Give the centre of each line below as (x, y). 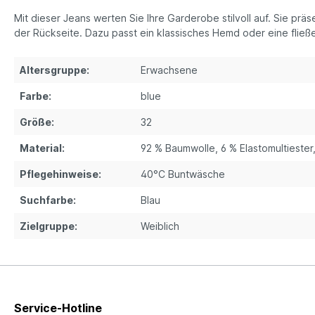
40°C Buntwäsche (183, 174)
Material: (42, 148)
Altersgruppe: (54, 70)
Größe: (37, 122)
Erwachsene (169, 70)
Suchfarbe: (48, 200)
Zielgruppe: (49, 226)
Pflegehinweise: (60, 174)
